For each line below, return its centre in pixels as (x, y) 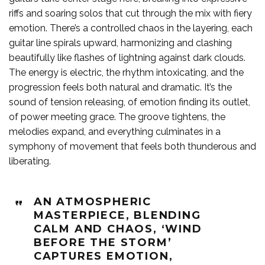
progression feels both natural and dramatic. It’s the (120, 88)
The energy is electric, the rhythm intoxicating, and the (126, 73)
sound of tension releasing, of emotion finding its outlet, (130, 102)
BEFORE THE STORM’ (103, 243)
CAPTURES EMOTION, (103, 256)
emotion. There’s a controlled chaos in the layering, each (131, 28)
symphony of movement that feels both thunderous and (132, 147)
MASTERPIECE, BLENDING (117, 216)
